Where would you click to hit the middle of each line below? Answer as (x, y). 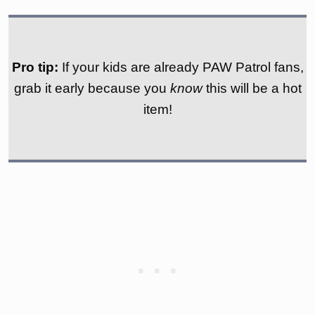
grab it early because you (92, 88)
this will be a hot (252, 88)
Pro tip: (37, 67)
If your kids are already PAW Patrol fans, (182, 67)
